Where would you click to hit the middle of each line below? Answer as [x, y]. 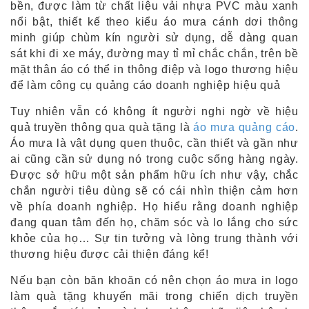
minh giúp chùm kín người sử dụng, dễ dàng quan [154, 38]
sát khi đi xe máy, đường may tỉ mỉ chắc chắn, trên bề [154, 53]
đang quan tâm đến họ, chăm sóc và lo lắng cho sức [154, 222]
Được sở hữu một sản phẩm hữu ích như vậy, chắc [154, 175]
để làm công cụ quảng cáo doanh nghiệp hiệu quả [146, 85]
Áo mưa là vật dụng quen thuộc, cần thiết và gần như [154, 143]
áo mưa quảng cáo [245, 127]
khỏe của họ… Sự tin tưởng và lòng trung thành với [154, 238]
